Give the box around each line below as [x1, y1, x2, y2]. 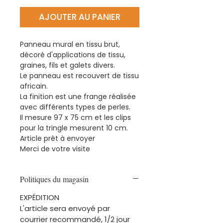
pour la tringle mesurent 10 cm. [20, 122, 128, 133]
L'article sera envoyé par [20, 203, 110, 214]
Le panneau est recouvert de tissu [20, 70, 139, 81]
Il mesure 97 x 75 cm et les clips [20, 112, 131, 122]
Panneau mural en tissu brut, [20, 39, 120, 49]
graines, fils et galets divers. [20, 60, 115, 70]
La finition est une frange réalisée [20, 91, 136, 102]
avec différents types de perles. [20, 102, 130, 112]
